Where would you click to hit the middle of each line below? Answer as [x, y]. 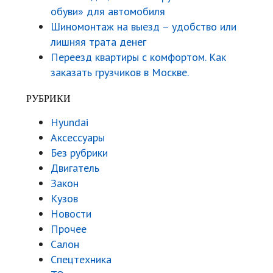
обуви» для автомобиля [108, 12]
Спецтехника [81, 260]
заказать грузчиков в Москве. [120, 73]
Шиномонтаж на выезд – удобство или [144, 27]
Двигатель [75, 168]
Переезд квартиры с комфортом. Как [138, 57]
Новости [71, 214]
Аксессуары [78, 138]
